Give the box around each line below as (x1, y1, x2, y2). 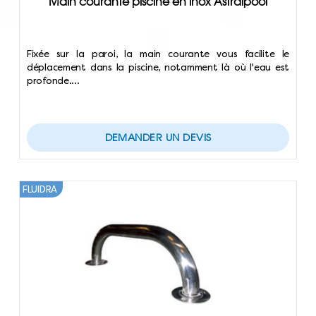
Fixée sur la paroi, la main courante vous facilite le (26, 49, 290, 59)
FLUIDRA (22, 184, 57, 195)
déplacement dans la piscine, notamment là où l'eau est (26, 62, 290, 73)
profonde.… (26, 75, 80, 86)
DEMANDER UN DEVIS (104, 131, 212, 143)
